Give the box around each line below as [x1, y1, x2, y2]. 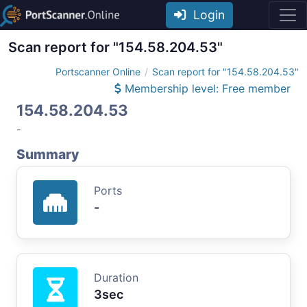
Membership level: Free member [121, 81, 291, 95]
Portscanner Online [56, 65, 140, 77]
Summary [16, 145, 79, 162]
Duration [94, 270, 138, 284]
